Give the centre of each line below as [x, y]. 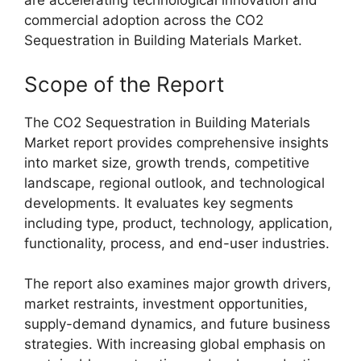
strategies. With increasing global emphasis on [175, 344]
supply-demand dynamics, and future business [177, 324]
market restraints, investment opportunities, [166, 304]
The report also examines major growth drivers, [178, 284]
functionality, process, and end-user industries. [177, 243]
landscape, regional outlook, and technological [174, 183]
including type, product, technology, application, [178, 223]
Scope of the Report [124, 84]
